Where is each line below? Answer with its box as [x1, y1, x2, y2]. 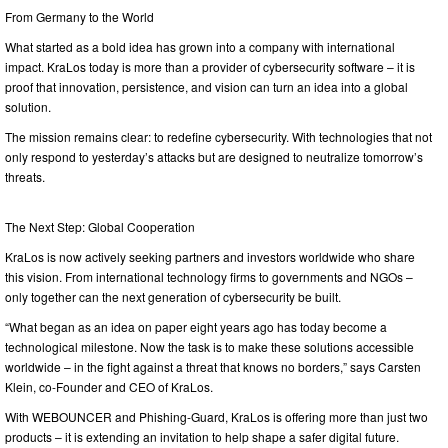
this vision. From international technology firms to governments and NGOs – [5, 267, 413, 285]
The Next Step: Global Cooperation [5, 217, 195, 235]
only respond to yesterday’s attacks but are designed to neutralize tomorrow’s [5, 147, 423, 165]
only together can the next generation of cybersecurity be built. [5, 287, 341, 305]
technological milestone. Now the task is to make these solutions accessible [5, 337, 414, 355]
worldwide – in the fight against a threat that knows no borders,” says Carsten [5, 357, 421, 375]
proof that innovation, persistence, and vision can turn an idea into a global [5, 77, 408, 95]
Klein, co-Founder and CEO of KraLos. [5, 377, 213, 395]
